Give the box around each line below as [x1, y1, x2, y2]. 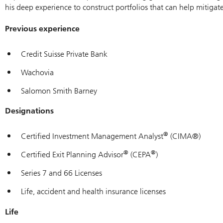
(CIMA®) [168, 131, 201, 141]
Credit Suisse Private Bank [21, 49, 108, 59]
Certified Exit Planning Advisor [21, 150, 123, 160]
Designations [5, 106, 54, 116]
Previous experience [5, 24, 82, 34]
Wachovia [21, 67, 54, 77]
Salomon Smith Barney [21, 86, 97, 96]
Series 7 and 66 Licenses [21, 168, 102, 178]
